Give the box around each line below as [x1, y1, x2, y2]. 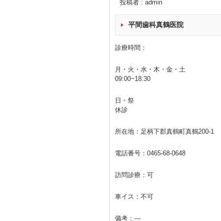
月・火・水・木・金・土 [115, 66, 185, 73]
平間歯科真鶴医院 [128, 21, 184, 29]
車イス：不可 [115, 193, 153, 200]
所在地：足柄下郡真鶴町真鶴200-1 [115, 128, 214, 135]
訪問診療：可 [115, 171, 153, 179]
